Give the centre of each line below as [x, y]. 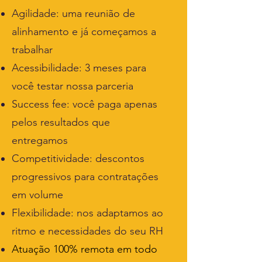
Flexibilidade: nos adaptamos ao [87, 213]
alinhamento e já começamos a [84, 32]
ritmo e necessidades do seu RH [87, 231]
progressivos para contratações [85, 177]
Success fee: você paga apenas [85, 104]
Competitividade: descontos [78, 158]
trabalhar [32, 50]
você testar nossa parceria [73, 86]
